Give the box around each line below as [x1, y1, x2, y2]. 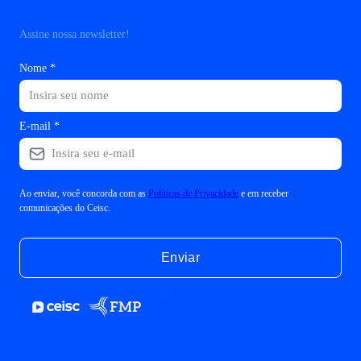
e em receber [239, 187, 288, 199]
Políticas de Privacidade [148, 187, 239, 199]
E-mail [19, 119, 51, 132]
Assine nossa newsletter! [19, 27, 130, 40]
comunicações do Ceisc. [19, 201, 113, 214]
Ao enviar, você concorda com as [19, 187, 148, 199]
